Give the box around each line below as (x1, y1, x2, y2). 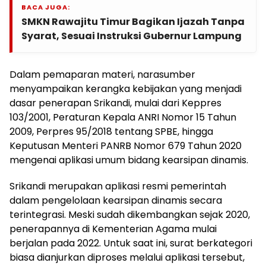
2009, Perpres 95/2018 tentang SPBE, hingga (9, 125, 213, 139)
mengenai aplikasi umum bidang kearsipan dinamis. (9, 153, 248, 167)
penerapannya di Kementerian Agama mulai (9, 222, 217, 236)
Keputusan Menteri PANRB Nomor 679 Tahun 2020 (9, 139, 242, 153)
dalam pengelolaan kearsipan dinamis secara (9, 194, 222, 208)
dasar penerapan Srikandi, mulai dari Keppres (9, 96, 221, 110)
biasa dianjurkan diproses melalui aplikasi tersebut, (9, 251, 245, 265)
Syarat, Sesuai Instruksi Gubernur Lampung (21, 29, 242, 43)
